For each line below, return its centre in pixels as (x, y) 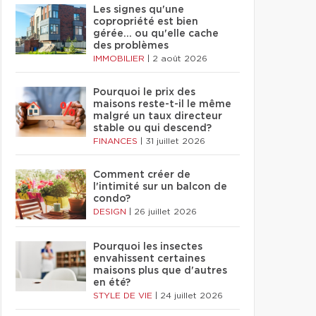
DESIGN (111, 212)
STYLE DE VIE (124, 296)
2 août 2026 (180, 59)
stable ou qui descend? (152, 128)
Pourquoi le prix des (144, 92)
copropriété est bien (146, 22)
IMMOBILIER (120, 59)
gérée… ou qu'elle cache (156, 34)
